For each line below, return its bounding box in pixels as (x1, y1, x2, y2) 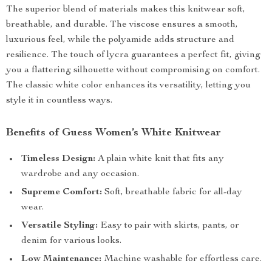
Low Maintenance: (21, 254, 101, 264)
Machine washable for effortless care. (101, 254, 262, 264)
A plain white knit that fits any (95, 154, 224, 164)
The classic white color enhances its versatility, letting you (6, 81, 251, 90)
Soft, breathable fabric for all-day (102, 188, 242, 197)
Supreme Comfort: (21, 188, 102, 197)
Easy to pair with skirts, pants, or (98, 221, 239, 231)
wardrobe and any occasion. (21, 169, 139, 179)
